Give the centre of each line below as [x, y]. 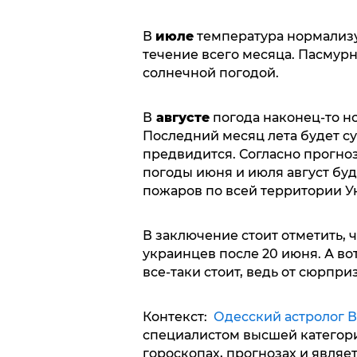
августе [180, 118]
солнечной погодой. [210, 73]
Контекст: [178, 317]
